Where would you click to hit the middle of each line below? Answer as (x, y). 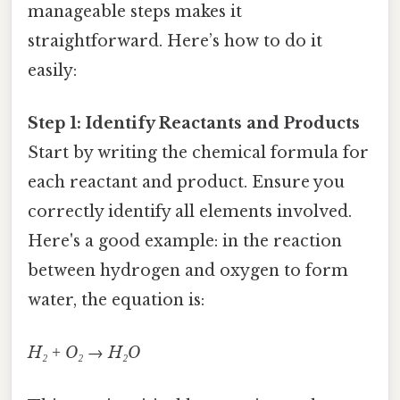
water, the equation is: (116, 300)
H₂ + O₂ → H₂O (84, 353)
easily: (52, 70)
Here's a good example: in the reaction (185, 242)
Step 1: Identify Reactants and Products (194, 124)
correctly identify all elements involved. (190, 212)
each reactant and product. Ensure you (186, 183)
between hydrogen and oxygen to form (188, 271)
